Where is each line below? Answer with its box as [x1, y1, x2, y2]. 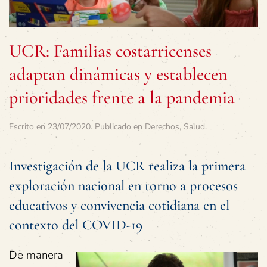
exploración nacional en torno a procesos [9, 176, 238, 194]
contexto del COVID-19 [9, 216, 142, 234]
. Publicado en [91, 120, 145, 132]
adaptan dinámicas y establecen [9, 63, 228, 85]
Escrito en [9, 120, 48, 132]
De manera [9, 247, 63, 263]
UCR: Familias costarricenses [9, 39, 212, 62]
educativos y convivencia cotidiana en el [9, 196, 229, 214]
